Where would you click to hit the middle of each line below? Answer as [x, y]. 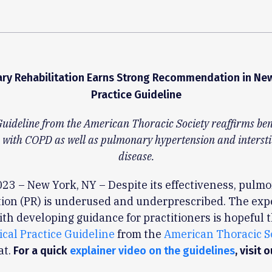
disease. [136, 156]
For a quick [41, 251]
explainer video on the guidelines [152, 251]
